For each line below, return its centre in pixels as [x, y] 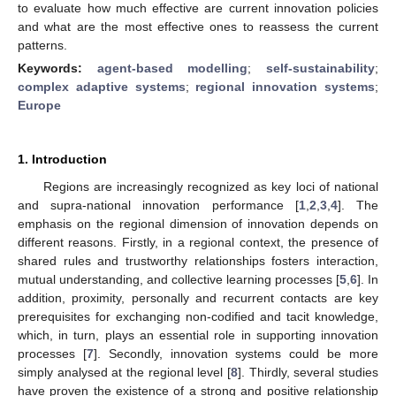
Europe [39, 105]
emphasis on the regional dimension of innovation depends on [198, 223]
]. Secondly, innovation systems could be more [236, 353]
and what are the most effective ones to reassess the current [198, 26]
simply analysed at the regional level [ [124, 372]
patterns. [42, 45]
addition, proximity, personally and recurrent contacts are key [198, 297]
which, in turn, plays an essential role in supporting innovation [198, 335]
